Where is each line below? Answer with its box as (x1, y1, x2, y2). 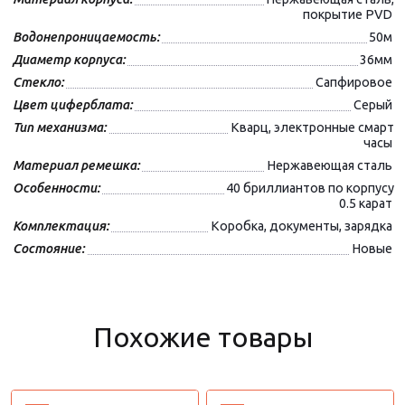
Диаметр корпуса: (13, 52, 126, 67)
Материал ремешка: (13, 158, 140, 173)
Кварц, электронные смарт (231, 120, 394, 135)
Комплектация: (13, 219, 109, 233)
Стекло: (13, 75, 64, 89)
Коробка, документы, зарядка (211, 219, 392, 233)
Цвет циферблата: (13, 98, 133, 112)
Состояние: (13, 241, 85, 256)
